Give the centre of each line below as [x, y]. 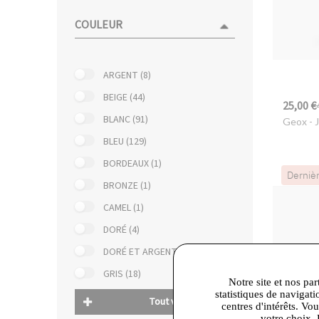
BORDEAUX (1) [132, 163]
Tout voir [168, 302]
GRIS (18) [122, 274]
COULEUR [99, 25]
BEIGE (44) [124, 97]
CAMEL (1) [124, 208]
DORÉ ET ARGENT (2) [147, 252]
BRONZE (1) [127, 185]
